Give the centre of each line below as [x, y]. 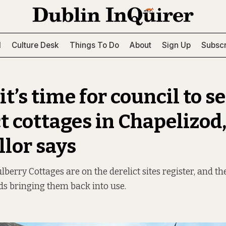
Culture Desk [35, 45]
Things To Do [94, 45]
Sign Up [176, 45]
